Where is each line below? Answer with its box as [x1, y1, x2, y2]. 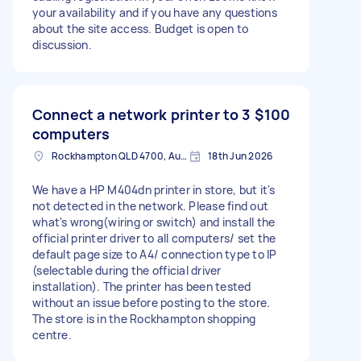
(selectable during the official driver [32, 262, 222, 278]
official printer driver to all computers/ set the [32, 230, 276, 246]
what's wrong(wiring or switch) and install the [32, 214, 276, 230]
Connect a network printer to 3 [32, 104, 251, 124]
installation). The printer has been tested [32, 278, 251, 294]
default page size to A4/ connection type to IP [32, 246, 277, 262]
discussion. [32, 36, 92, 52]
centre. [32, 326, 72, 342]
